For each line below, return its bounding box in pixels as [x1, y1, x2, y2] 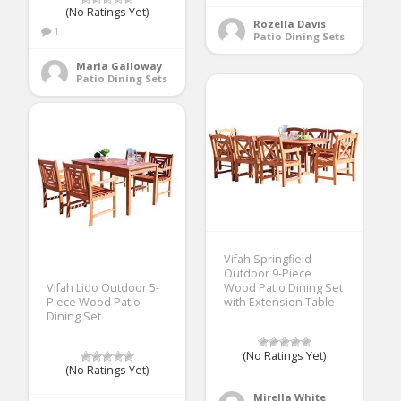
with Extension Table [224, 294, 336, 311]
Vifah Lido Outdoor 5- [47, 280, 160, 296]
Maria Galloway [76, 59, 163, 73]
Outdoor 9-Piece [224, 266, 312, 282]
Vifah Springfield [224, 252, 312, 268]
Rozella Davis [253, 17, 327, 31]
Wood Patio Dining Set [224, 280, 344, 296]
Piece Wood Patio [47, 294, 141, 311]
